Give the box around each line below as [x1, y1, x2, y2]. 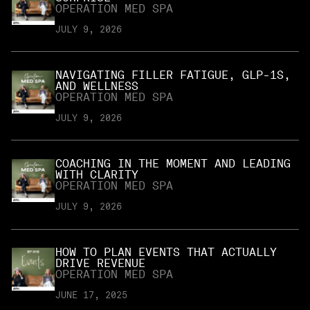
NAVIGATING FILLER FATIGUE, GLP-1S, [55, 68, 291, 82]
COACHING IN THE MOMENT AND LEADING [55, 156, 291, 170]
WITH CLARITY [55, 167, 138, 181]
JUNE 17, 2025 [55, 290, 127, 301]
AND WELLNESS [55, 79, 138, 93]
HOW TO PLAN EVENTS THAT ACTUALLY [55, 246, 277, 259]
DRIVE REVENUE [55, 257, 145, 271]
